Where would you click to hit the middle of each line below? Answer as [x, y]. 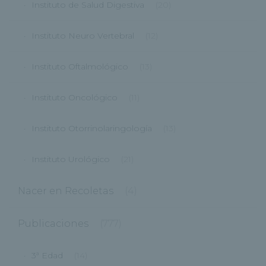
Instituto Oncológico [75, 98]
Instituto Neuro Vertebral [83, 36]
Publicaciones [53, 224]
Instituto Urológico [71, 159]
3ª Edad [47, 256]
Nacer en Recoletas [66, 191]
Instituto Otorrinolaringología [92, 129]
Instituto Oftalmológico [80, 67]
